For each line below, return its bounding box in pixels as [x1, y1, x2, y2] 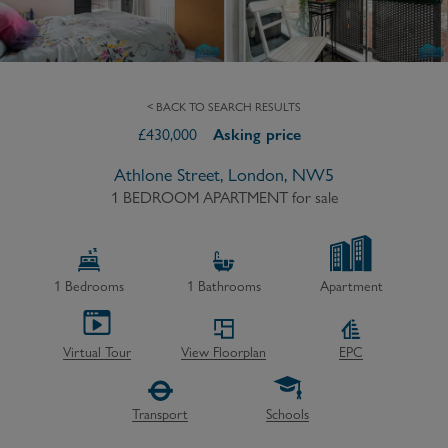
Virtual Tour [62, 343, 131, 362]
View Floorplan [181, 343, 267, 362]
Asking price [212, 125, 301, 145]
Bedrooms [60, 277, 124, 296]
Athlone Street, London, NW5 [114, 164, 334, 186]
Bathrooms [193, 277, 261, 296]
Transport [132, 404, 189, 423]
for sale [291, 188, 338, 208]
